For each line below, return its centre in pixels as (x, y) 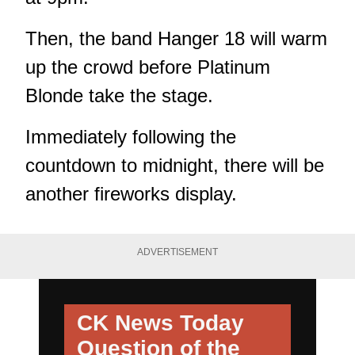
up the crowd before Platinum (148, 67)
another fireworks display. (131, 194)
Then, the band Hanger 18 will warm (176, 39)
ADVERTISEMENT (177, 252)
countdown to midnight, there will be (175, 166)
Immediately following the (131, 137)
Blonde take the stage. (119, 96)
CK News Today (160, 323)
